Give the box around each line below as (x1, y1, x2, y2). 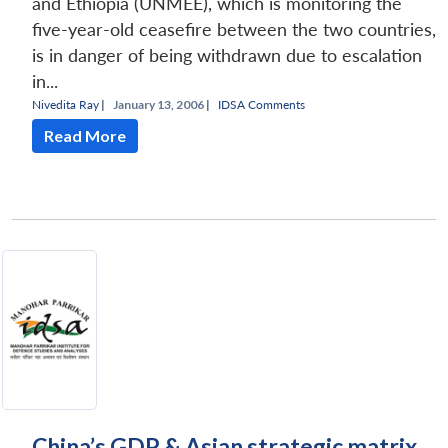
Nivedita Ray (32, 97, 99, 113)
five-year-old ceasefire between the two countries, (32, 19, 436, 41)
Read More (44, 126, 126, 146)
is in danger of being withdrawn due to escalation (32, 45, 422, 67)
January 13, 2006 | (113, 97, 210, 113)
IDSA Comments (218, 97, 305, 113)
